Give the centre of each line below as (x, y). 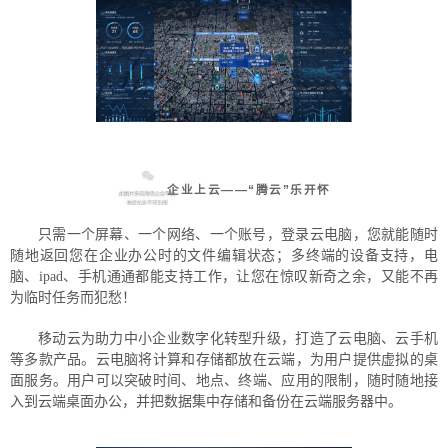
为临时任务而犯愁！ (73, 297)
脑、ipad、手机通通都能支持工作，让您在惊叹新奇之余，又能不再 (224, 276)
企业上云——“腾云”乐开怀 (249, 189)
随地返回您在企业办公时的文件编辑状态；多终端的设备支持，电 (224, 255)
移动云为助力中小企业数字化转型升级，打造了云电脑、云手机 (238, 338)
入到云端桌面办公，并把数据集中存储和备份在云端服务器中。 (206, 401)
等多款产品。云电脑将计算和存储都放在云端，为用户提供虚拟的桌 (224, 359)
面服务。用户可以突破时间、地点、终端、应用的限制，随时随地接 (224, 380)
